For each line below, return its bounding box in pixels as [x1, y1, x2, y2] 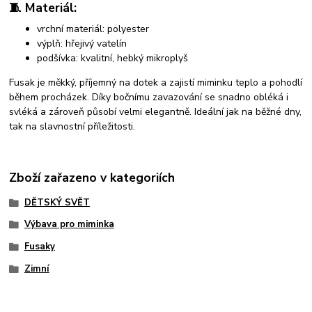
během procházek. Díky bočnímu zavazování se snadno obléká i [9, 90, 289, 104]
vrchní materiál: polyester [37, 22, 150, 36]
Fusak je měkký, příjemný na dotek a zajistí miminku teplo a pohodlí [9, 75, 303, 89]
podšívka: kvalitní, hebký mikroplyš [37, 51, 189, 65]
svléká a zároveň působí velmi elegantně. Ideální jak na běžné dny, [9, 104, 302, 118]
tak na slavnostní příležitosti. [9, 119, 136, 133]
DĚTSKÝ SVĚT [24, 196, 90, 209]
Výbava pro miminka [24, 218, 114, 231]
